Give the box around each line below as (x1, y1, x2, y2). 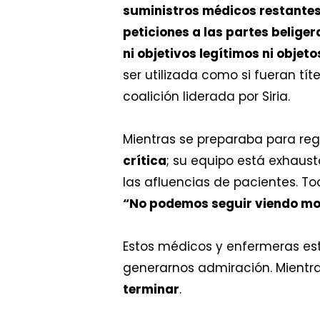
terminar (123, 280, 179, 298)
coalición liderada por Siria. (123, 87, 294, 105)
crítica (123, 151, 166, 169)
